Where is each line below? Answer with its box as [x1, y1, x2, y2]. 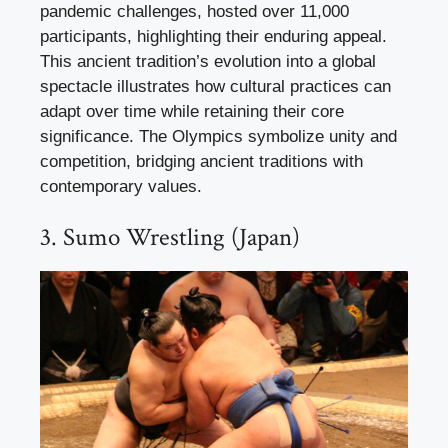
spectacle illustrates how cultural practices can [40, 76, 391, 96]
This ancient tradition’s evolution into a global [40, 51, 376, 71]
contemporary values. [40, 176, 202, 196]
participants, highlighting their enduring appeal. [40, 26, 387, 46]
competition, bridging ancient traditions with [40, 151, 363, 171]
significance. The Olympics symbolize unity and [40, 126, 397, 146]
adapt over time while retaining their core [40, 101, 344, 121]
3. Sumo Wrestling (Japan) [40, 221, 300, 255]
